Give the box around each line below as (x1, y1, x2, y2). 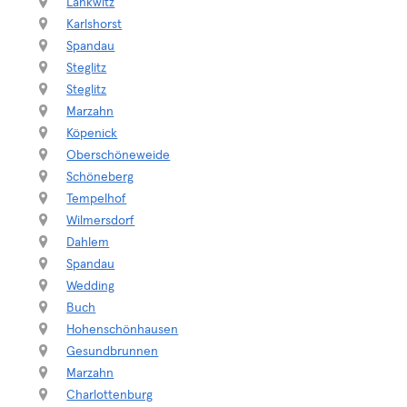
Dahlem (66, 236, 110, 249)
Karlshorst (66, 18, 123, 31)
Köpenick (66, 127, 118, 140)
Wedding (66, 280, 115, 293)
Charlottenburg (66, 389, 154, 402)
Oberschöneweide (66, 149, 171, 162)
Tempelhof (66, 193, 127, 205)
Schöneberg (66, 171, 134, 184)
